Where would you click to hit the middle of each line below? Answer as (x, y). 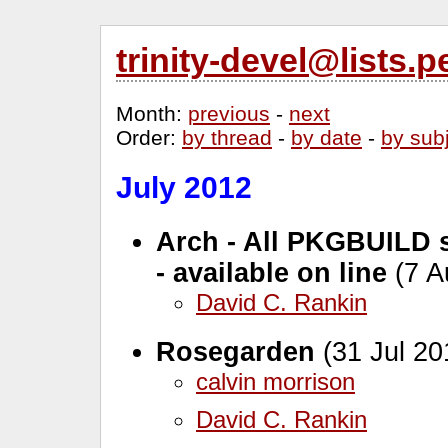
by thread (227, 137)
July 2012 (184, 188)
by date (326, 137)
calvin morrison (275, 381)
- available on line (271, 272)
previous (229, 113)
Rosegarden (235, 351)
